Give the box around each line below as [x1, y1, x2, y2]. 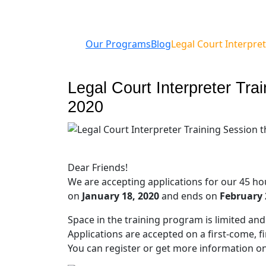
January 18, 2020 [82, 189, 159, 202]
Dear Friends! [68, 160, 128, 174]
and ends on [159, 189, 220, 202]
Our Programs [85, 37, 151, 50]
